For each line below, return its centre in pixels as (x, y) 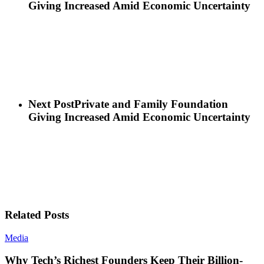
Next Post (51, 104)
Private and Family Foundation (151, 104)
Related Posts (37, 214)
